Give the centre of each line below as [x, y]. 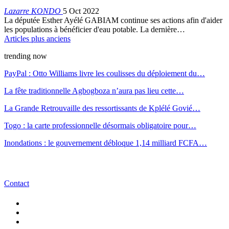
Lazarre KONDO [33, 11]
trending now [26, 56]
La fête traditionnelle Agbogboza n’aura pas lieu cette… [94, 91]
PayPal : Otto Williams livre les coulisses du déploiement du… [105, 74]
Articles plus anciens [37, 39]
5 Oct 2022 [81, 11]
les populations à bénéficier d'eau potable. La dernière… [95, 30]
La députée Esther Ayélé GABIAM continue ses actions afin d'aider [113, 20]
